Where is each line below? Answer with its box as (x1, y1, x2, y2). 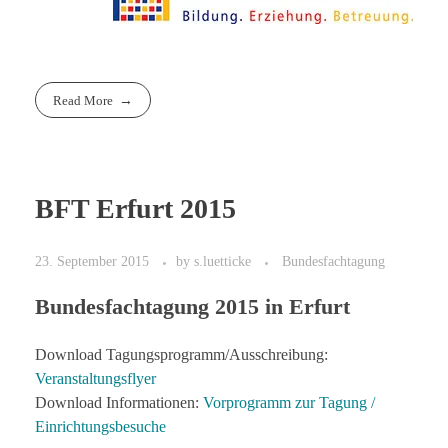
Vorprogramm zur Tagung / (203, 394, 375, 412)
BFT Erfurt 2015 (35, 193, 236, 225)
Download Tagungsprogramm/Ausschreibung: (35, 346, 328, 364)
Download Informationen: (35, 394, 203, 412)
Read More (53, 92, 114, 108)
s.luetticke (194, 253, 255, 270)
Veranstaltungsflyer (35, 370, 156, 388)
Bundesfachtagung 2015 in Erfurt (35, 294, 350, 320)
